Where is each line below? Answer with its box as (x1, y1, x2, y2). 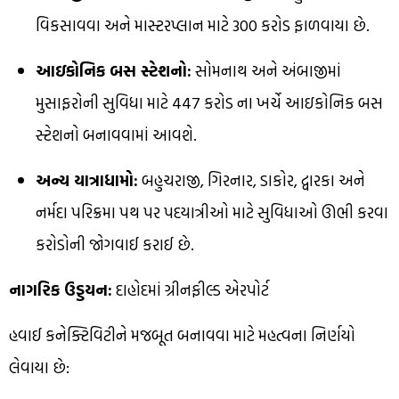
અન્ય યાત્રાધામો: (36, 168, 138, 193)
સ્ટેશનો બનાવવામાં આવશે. (36, 123, 197, 148)
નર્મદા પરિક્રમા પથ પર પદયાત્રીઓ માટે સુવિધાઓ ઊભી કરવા (36, 200, 388, 225)
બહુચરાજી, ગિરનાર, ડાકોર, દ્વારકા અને (138, 168, 365, 193)
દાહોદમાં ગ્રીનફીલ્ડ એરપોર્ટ (112, 278, 269, 303)
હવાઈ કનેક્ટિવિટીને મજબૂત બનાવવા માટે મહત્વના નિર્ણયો (9, 323, 355, 348)
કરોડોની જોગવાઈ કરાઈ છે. (36, 232, 194, 257)
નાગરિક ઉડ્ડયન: (9, 278, 112, 303)
